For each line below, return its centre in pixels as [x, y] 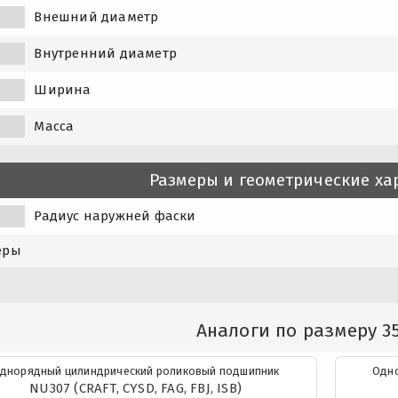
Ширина [63, 89]
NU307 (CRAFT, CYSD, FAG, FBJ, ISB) [135, 388]
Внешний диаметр [96, 16]
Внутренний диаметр [105, 53]
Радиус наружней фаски [115, 215]
